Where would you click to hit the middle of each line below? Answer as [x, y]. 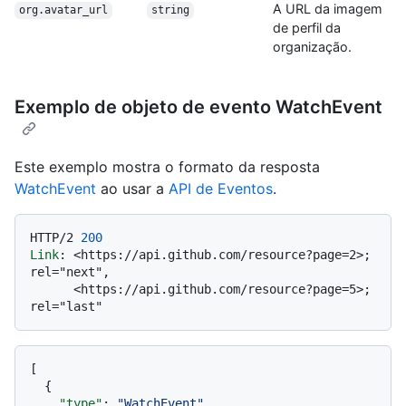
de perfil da [307, 28]
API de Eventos [221, 189]
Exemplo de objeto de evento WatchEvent [198, 107]
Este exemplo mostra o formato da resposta [167, 167]
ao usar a [132, 189]
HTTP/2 [52, 238]
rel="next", [70, 272]
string [170, 10]
